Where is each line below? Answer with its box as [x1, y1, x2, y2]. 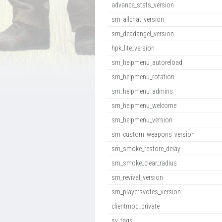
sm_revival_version [111, 173, 163, 181]
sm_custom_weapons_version [111, 130, 195, 138]
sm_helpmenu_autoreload [111, 58, 182, 66]
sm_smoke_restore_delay [111, 145, 180, 153]
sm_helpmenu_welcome [111, 102, 176, 110]
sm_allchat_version [111, 15, 164, 23]
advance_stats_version [111, 1, 174, 9]
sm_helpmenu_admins [111, 87, 173, 95]
